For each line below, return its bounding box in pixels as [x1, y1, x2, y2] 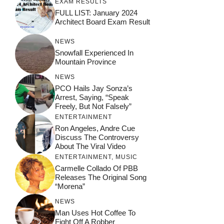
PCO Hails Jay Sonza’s [55, 84, 132, 92]
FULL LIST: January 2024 [55, 8, 137, 17]
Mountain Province [55, 57, 116, 66]
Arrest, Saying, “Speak [55, 93, 129, 101]
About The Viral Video [55, 142, 125, 150]
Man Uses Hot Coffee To [55, 208, 135, 217]
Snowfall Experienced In [55, 48, 133, 57]
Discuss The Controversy [55, 133, 139, 141]
